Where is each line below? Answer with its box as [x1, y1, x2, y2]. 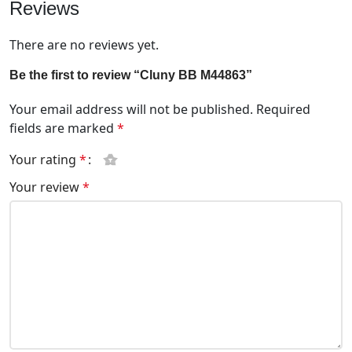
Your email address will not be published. [9, 100, 253, 118]
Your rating [9, 150, 79, 168]
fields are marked [9, 119, 117, 137]
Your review [9, 178, 82, 196]
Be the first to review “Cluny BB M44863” [9, 68, 252, 82]
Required [256, 100, 310, 118]
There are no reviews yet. [9, 35, 159, 53]
